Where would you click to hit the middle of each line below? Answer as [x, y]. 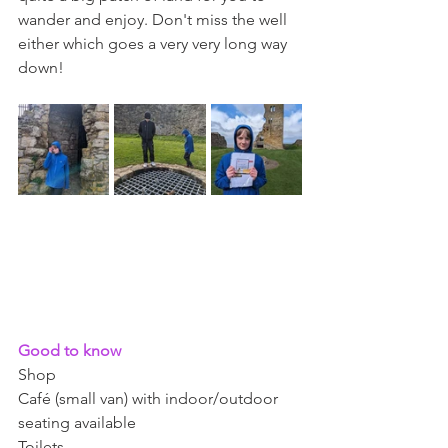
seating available [79, 422]
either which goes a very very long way [154, 43]
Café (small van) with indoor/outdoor [150, 398]
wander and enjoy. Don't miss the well [154, 19]
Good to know [71, 350]
